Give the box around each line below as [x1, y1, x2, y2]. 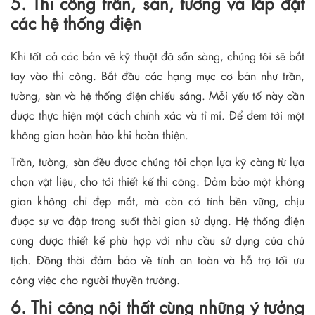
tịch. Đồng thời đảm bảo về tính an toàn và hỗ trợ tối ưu [11, 251, 304, 268]
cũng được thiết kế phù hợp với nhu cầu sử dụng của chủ [11, 231, 304, 248]
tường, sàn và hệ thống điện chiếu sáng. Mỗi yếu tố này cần [11, 86, 304, 103]
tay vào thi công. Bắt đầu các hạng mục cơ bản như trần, [11, 67, 304, 84]
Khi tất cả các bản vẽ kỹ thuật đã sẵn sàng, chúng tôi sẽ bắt [11, 47, 304, 64]
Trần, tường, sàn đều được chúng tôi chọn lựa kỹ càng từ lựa [11, 153, 304, 169]
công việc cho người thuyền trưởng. [11, 271, 184, 288]
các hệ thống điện [11, 10, 141, 34]
